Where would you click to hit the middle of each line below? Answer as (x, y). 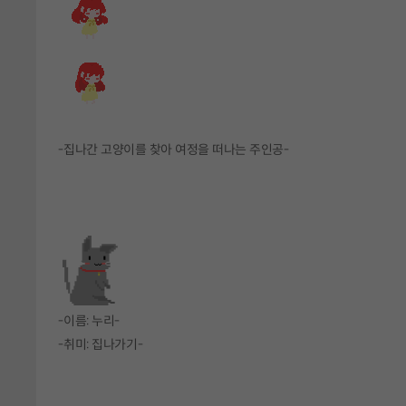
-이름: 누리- (89, 321)
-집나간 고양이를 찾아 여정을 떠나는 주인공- (174, 150)
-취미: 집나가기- (101, 345)
